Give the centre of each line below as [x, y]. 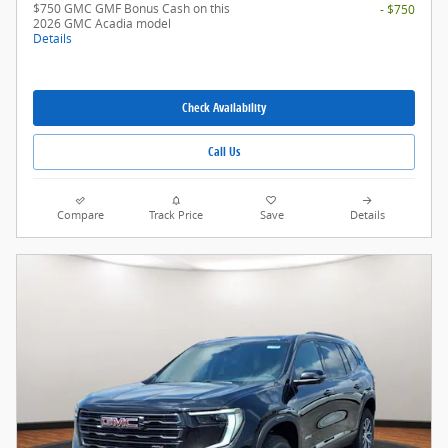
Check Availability [224, 108]
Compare [81, 215]
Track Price [176, 215]
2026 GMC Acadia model [102, 23]
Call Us [224, 152]
